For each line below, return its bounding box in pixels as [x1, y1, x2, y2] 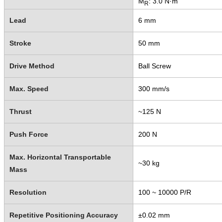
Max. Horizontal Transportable [9, 153, 111, 162]
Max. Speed [9, 85, 49, 93]
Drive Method [9, 62, 55, 70]
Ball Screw [138, 62, 171, 70]
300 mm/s [138, 85, 169, 93]
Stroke [9, 39, 31, 48]
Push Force [9, 130, 48, 139]
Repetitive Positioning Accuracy [9, 211, 118, 220]
